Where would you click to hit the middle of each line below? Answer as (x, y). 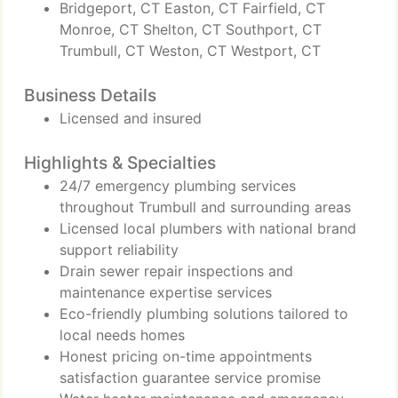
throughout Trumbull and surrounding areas (205, 207)
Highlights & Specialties (120, 163)
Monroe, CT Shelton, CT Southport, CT (191, 29)
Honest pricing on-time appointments (186, 356)
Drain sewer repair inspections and (176, 271)
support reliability (119, 250)
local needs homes (122, 335)
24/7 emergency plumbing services (178, 186)
